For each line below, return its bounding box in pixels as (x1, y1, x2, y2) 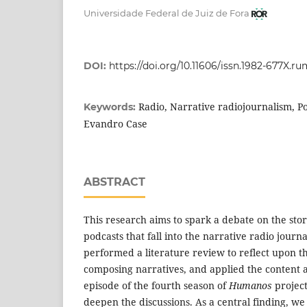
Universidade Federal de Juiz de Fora (84, 7, 249, 19)
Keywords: (84, 100, 138, 113)
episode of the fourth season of (84, 278, 229, 292)
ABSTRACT (84, 175, 145, 188)
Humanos (229, 278, 275, 292)
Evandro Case (84, 116, 147, 130)
